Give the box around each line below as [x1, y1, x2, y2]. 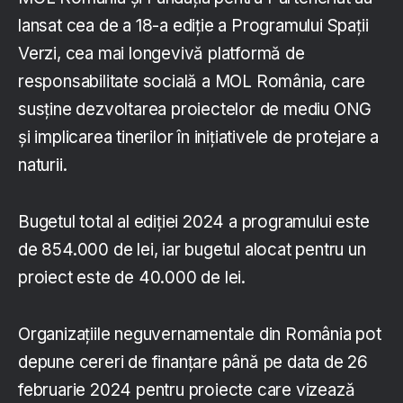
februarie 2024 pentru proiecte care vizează [18, 380, 355, 401]
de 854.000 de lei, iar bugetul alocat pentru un [18, 239, 366, 261]
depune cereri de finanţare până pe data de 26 [18, 352, 369, 373]
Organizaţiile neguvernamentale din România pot [18, 324, 381, 345]
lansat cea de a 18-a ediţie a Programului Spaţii [18, 15, 369, 37]
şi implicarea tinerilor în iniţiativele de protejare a [18, 127, 380, 148]
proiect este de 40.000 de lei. [18, 267, 246, 289]
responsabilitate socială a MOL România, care [18, 71, 366, 93]
